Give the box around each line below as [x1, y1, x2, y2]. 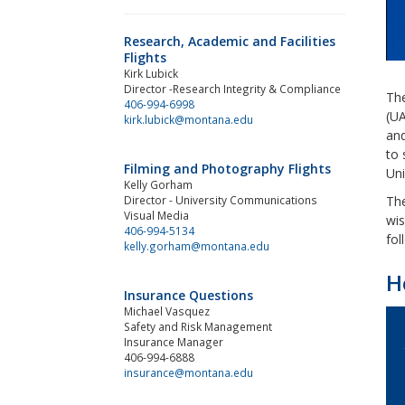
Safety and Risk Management [124, 318, 272, 334]
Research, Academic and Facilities [124, 32, 335, 50]
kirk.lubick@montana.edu [124, 111, 253, 127]
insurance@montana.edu [124, 364, 253, 380]
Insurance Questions [124, 286, 253, 304]
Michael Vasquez [124, 303, 210, 318]
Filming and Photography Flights [124, 159, 331, 177]
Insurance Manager [124, 334, 223, 349]
